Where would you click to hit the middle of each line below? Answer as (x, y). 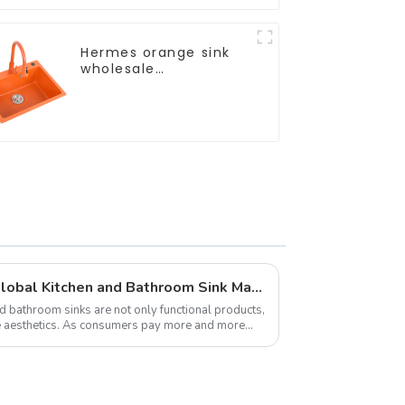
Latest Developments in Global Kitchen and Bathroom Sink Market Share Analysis (257, 287)
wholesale (118, 68)
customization (136, 85)
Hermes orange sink (155, 52)
